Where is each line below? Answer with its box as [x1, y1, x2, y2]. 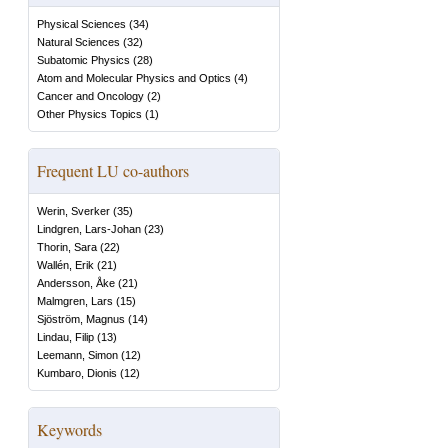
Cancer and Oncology [37, 90, 144, 102]
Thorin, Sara [37, 241, 97, 253]
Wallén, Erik [37, 259, 94, 271]
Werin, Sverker [37, 205, 110, 217]
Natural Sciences [37, 36, 120, 48]
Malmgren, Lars [37, 295, 113, 307]
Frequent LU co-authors [37, 160, 189, 181]
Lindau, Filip [37, 331, 94, 343]
